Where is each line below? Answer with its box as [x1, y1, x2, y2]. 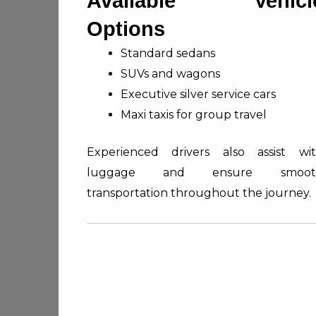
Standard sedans [121, 46, 215, 60]
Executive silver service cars [121, 87, 276, 101]
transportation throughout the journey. [87, 186, 311, 200]
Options [87, 17, 165, 40]
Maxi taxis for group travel [121, 107, 267, 121]
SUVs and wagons [121, 66, 220, 80]
